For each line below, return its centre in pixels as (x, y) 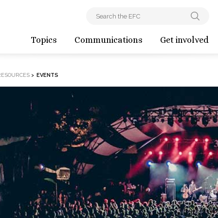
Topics (44, 40)
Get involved (184, 40)
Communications (109, 40)
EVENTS (47, 75)
